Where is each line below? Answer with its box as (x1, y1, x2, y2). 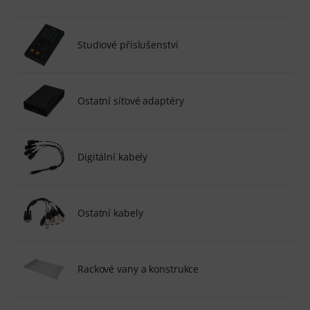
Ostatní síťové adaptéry (77, 93, 184, 107)
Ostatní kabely (77, 206, 143, 219)
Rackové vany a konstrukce (77, 262, 199, 275)
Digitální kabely (77, 149, 148, 163)
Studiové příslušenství (77, 37, 179, 51)
